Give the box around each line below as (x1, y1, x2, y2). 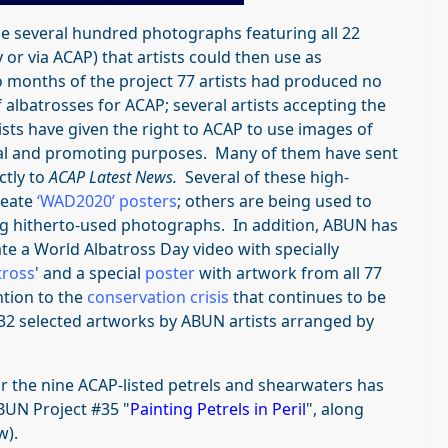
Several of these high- (185, 165, 349, 188)
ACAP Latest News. (49, 165, 185, 188)
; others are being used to (177, 189, 372, 212)
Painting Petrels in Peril (130, 397, 306, 420)
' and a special (35, 261, 145, 284)
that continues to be (229, 285, 386, 308)
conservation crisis (87, 285, 229, 308)
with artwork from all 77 (195, 261, 382, 284)
